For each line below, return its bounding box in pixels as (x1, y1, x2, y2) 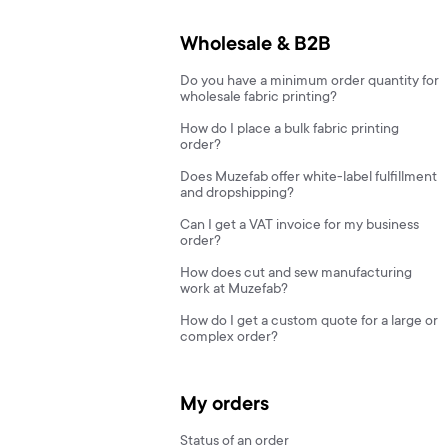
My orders (180, 395, 269, 417)
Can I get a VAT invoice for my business (180, 218, 419, 234)
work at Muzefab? (180, 282, 288, 298)
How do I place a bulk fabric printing (180, 122, 399, 138)
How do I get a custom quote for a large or (180, 314, 438, 330)
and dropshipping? (180, 186, 294, 202)
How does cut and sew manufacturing (180, 266, 412, 282)
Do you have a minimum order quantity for (180, 74, 439, 90)
